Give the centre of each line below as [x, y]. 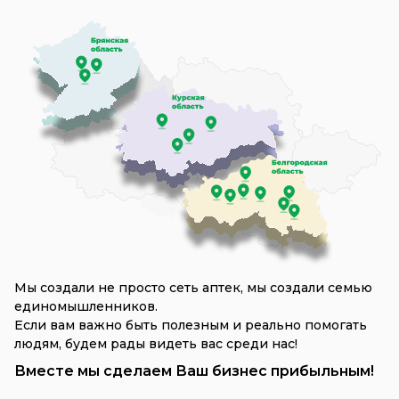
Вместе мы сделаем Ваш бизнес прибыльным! [194, 371]
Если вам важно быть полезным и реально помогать [191, 326]
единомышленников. [86, 307]
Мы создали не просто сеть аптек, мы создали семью [193, 288]
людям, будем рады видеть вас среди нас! [156, 344]
